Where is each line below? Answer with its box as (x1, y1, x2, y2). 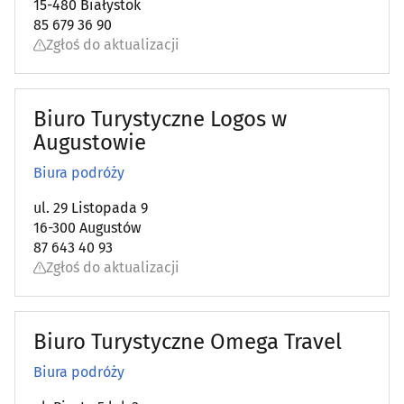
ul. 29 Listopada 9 (33, 199, 148, 217)
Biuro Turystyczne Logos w (33, 106, 287, 133)
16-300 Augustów (33, 219, 141, 237)
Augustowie (33, 130, 146, 156)
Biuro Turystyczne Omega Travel (33, 329, 342, 355)
